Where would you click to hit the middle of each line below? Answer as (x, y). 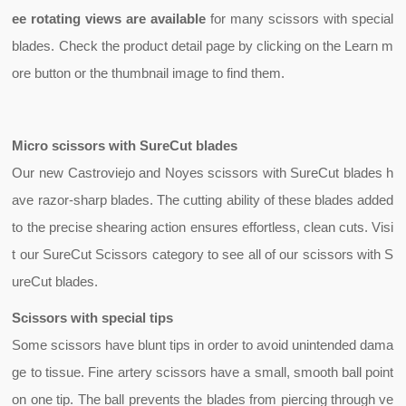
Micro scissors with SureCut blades (132, 145)
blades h (367, 173)
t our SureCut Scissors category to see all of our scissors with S (203, 254)
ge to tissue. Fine (65, 372)
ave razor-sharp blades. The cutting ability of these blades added (203, 200)
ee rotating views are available (109, 19)
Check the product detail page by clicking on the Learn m (226, 46)
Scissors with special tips (93, 318)
